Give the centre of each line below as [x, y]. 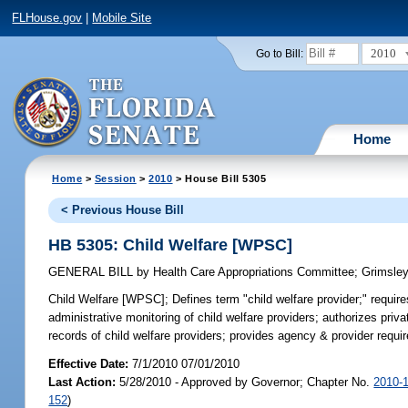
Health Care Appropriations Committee [252, 272]
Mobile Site [122, 18]
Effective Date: [91, 363]
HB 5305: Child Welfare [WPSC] [171, 245]
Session [115, 178]
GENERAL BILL [93, 272]
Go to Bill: [279, 53]
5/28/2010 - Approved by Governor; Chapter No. [245, 382]
